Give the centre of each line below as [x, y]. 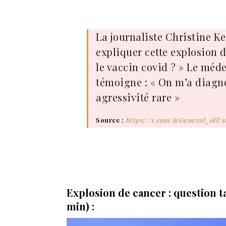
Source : [111, 120]
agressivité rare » [138, 97]
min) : [80, 206]
